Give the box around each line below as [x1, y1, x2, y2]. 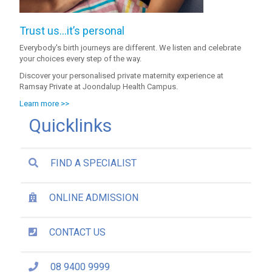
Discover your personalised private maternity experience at [19, 71, 224, 80]
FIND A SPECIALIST [50, 157, 137, 169]
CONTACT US [49, 226, 106, 238]
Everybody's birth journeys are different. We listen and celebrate [19, 43, 242, 52]
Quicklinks [29, 115, 112, 136]
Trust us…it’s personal [19, 24, 125, 37]
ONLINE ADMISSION [49, 192, 139, 203]
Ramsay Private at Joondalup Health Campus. [19, 82, 178, 91]
